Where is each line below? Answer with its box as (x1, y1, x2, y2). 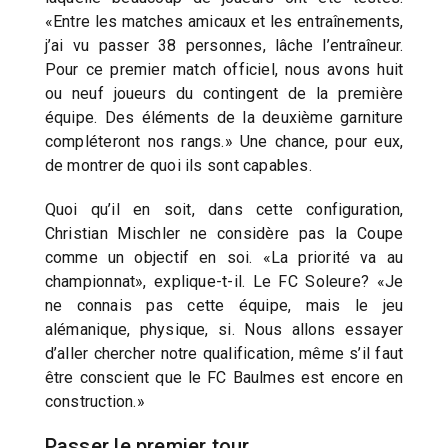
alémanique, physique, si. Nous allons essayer (44, 319, 404, 339)
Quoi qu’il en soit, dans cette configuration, (44, 199, 404, 219)
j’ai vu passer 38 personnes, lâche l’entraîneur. (44, 35, 404, 55)
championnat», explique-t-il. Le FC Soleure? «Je (44, 271, 404, 291)
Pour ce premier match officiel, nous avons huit (44, 59, 404, 79)
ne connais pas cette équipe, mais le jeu (44, 295, 404, 315)
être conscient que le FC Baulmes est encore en (44, 367, 404, 387)
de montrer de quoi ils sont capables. (44, 155, 312, 175)
